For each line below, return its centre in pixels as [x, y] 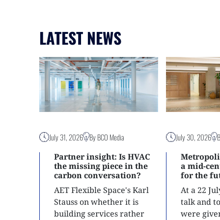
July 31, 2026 [66, 137]
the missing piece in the [101, 166]
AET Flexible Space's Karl [101, 190]
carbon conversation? [97, 175]
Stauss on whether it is [96, 202]
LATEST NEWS [80, 38]
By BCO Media [107, 137]
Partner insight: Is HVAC [102, 156]
